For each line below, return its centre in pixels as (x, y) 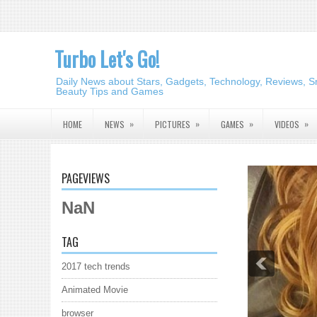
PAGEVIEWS (86, 178)
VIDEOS (287, 124)
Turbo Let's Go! (107, 59)
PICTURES (173, 124)
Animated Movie (95, 290)
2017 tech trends (96, 266)
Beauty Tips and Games (110, 91)
